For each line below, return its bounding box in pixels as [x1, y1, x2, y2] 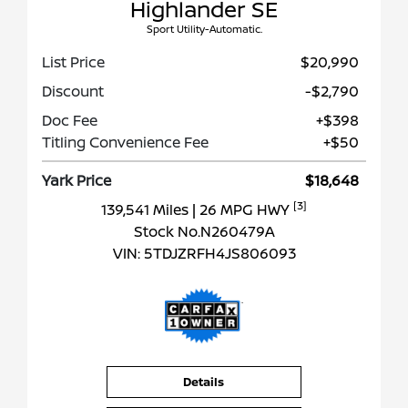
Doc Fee [42, 110, 97, 131]
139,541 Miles [101, 199, 192, 220]
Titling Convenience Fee [42, 132, 209, 153]
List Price [42, 52, 105, 73]
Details [183, 373, 225, 391]
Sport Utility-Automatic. [146, 22, 262, 36]
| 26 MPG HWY [192, 199, 293, 220]
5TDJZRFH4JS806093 [143, 243, 296, 264]
